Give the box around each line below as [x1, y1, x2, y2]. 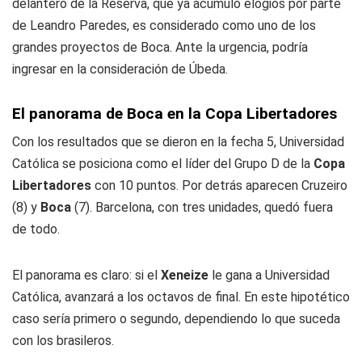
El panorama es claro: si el [12, 267, 161, 283]
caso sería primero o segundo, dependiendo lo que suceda [12, 310, 340, 326]
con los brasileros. [12, 332, 114, 348]
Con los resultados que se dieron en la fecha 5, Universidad [12, 133, 344, 149]
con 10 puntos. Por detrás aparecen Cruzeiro [91, 177, 347, 193]
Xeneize [161, 267, 208, 283]
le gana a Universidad [208, 267, 330, 283]
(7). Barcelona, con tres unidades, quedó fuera [71, 199, 333, 215]
